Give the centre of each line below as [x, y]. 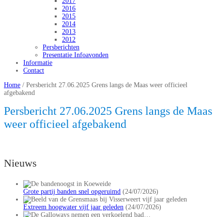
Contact [34, 70]
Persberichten [61, 47]
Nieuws [20, 163]
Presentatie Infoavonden [76, 55]
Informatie [38, 62]
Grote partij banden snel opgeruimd [72, 191]
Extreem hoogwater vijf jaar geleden [73, 207]
